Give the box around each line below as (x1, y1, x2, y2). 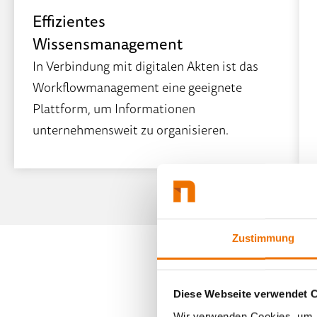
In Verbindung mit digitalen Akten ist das (33, 55, 258, 76)
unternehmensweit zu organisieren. (33, 119, 229, 139)
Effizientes (33, 8, 105, 33)
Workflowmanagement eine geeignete (33, 76, 242, 97)
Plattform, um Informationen (33, 98, 195, 118)
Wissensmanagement (33, 30, 183, 56)
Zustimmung (231, 231, 295, 244)
